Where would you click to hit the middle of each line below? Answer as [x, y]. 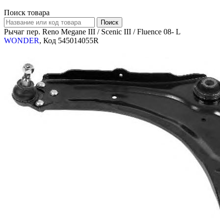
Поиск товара [27, 13]
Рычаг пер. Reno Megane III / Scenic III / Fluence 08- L [92, 32]
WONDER [22, 41]
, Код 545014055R [69, 41]
